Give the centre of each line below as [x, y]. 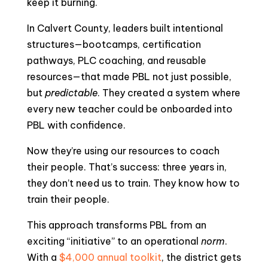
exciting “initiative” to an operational [114, 241]
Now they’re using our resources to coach [123, 151]
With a [43, 257]
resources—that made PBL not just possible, [129, 77]
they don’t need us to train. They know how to [133, 183]
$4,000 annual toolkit [110, 257]
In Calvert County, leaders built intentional [125, 28]
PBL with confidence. [76, 125]
